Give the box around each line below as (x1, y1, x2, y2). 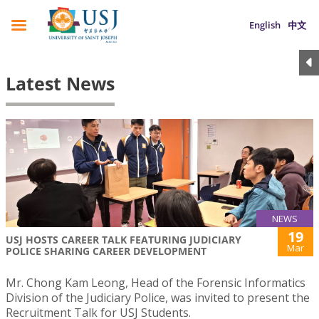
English (249, 19, 281, 31)
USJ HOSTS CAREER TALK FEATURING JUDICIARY (6, 233, 241, 247)
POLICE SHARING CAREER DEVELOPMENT (6, 244, 206, 258)
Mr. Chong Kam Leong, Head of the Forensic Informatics (6, 275, 305, 291)
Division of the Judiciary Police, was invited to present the (6, 290, 310, 306)
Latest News (6, 71, 115, 95)
